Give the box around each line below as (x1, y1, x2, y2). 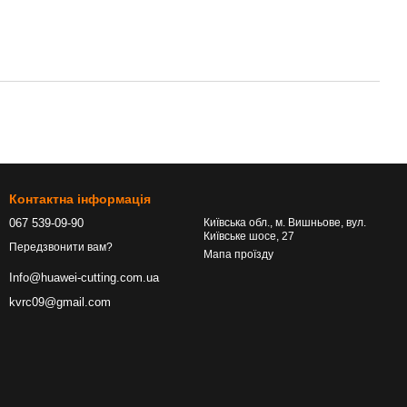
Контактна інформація (9, 192, 151, 206)
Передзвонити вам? (9, 241, 113, 254)
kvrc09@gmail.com (9, 295, 111, 310)
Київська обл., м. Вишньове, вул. (203, 216, 366, 229)
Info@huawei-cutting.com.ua (9, 271, 159, 285)
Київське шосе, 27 (203, 230, 294, 243)
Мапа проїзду (203, 248, 273, 261)
